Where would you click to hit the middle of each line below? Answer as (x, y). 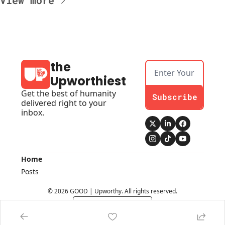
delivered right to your (64, 103)
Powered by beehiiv (119, 205)
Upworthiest (88, 81)
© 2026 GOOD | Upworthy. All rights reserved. (113, 191)
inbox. (33, 113)
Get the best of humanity (69, 94)
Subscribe (175, 97)
